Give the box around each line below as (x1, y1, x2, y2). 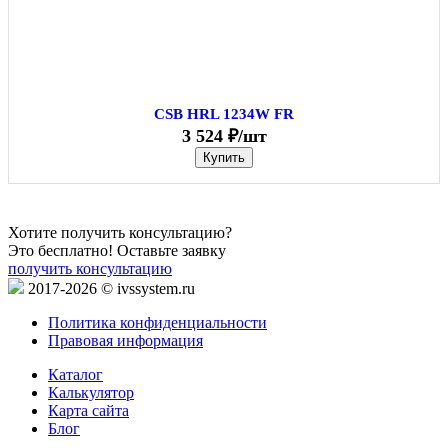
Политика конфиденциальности (48, 314, 267, 332)
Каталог (48, 366, 103, 384)
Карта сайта (48, 402, 129, 420)
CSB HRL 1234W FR (154, 106, 294, 123)
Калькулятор (48, 384, 134, 402)
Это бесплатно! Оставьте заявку (8, 242, 226, 260)
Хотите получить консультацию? (8, 224, 232, 242)
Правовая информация (48, 332, 203, 350)
